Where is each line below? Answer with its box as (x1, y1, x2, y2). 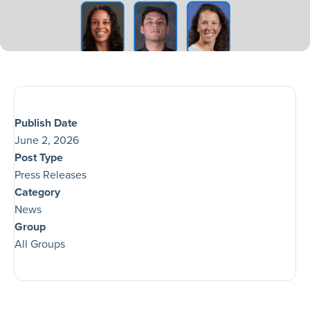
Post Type (15, 149, 63, 165)
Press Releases (15, 167, 86, 183)
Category (15, 184, 60, 200)
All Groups (15, 236, 65, 252)
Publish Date (15, 115, 77, 131)
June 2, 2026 (15, 132, 79, 148)
